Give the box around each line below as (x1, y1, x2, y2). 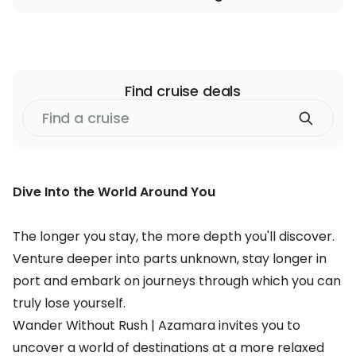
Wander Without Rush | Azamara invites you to (13, 316, 300, 335)
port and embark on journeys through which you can (13, 272, 341, 290)
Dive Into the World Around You (13, 183, 215, 201)
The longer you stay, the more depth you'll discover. (13, 227, 335, 246)
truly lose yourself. (13, 294, 126, 312)
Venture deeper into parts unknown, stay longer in (13, 250, 327, 268)
